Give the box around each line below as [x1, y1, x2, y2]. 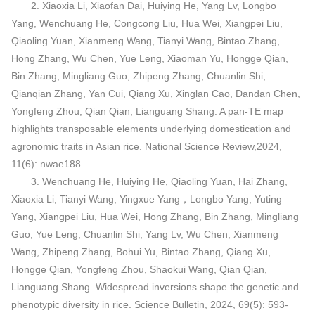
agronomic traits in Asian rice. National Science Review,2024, [11, 140, 282, 152]
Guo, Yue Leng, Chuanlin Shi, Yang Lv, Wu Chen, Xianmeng [11, 228, 278, 240]
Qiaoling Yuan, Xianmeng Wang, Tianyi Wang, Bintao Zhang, [11, 34, 280, 46]
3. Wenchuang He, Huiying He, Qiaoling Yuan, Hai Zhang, [30, 175, 288, 187]
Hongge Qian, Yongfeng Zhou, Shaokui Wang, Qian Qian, [11, 263, 267, 275]
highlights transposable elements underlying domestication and [11, 122, 291, 134]
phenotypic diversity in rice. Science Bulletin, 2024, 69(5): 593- [11, 298, 288, 310]
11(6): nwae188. [11, 157, 84, 169]
